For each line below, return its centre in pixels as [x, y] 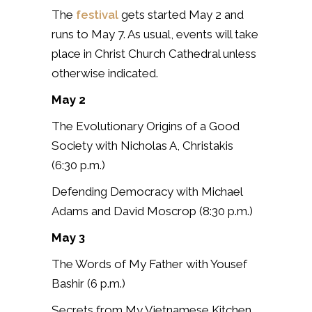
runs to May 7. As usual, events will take [155, 34]
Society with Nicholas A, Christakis [142, 145]
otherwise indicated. [105, 73]
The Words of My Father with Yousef [149, 264]
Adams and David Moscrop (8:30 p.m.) [152, 211]
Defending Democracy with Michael [147, 191]
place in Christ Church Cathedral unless [154, 53]
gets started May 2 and [181, 14]
